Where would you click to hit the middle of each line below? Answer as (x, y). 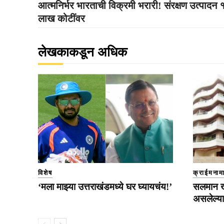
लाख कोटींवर (61, 18)
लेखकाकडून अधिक (82, 52)
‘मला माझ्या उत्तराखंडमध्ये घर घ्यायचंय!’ (105, 186)
